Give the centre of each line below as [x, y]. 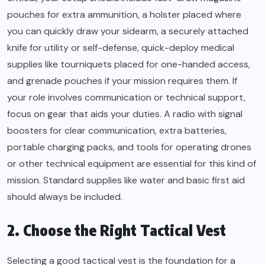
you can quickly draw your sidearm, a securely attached [128, 31]
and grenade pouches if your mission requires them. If [122, 80]
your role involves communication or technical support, [126, 97]
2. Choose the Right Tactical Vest [117, 230]
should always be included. [65, 196]
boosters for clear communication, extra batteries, [117, 130]
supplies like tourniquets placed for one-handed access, [129, 64]
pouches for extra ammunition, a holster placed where [124, 14]
